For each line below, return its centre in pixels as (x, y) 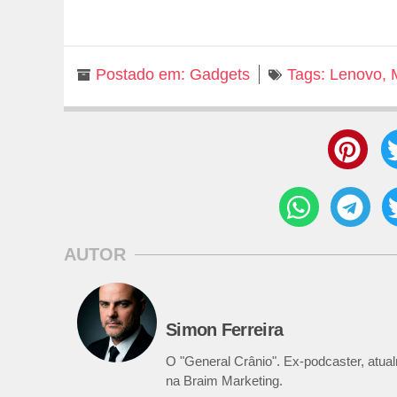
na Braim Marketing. (224, 381)
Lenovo (356, 75)
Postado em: (140, 75)
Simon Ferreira (225, 330)
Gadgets (220, 75)
